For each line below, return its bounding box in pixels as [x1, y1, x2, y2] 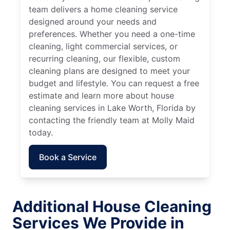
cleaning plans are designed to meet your [29, 66, 190, 76]
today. [29, 127, 53, 138]
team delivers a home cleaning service [29, 4, 178, 15]
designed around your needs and [29, 16, 157, 27]
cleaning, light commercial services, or [29, 41, 178, 52]
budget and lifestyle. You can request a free [29, 78, 199, 89]
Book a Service [39, 152, 97, 163]
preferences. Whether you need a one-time [29, 29, 195, 40]
